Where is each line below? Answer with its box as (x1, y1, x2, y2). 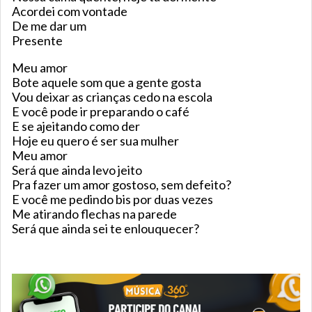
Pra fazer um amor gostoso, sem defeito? (12, 177, 231, 193)
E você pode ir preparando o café (12, 104, 192, 120)
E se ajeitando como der (12, 118, 142, 134)
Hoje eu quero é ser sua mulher (12, 133, 181, 149)
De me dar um (12, 18, 86, 34)
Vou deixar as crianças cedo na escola (12, 89, 214, 105)
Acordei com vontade (12, 3, 130, 19)
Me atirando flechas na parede (12, 206, 179, 222)
